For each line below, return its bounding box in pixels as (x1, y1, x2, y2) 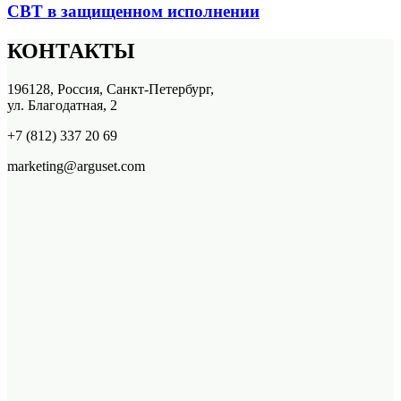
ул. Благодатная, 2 (7, 97, 117, 113)
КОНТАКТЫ (7, 39, 135, 64)
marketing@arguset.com (7, 158, 145, 174)
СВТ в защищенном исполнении (7, 2, 260, 21)
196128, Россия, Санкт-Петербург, (7, 81, 214, 97)
